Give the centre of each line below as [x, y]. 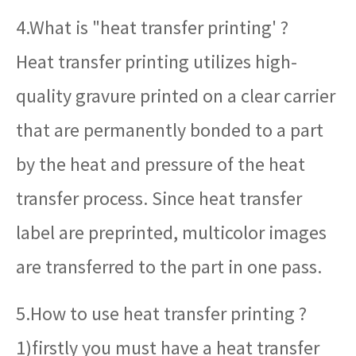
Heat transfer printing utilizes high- [157, 62]
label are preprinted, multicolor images [171, 233]
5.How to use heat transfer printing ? [161, 314]
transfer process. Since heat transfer [159, 199]
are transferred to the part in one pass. [169, 267]
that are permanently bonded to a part [170, 130]
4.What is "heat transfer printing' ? [152, 28]
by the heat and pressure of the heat [161, 164]
